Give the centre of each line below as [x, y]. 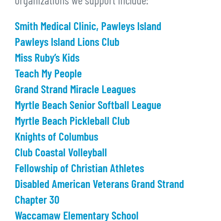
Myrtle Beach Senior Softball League [88, 107]
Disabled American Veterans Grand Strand [99, 185]
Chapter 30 [37, 201]
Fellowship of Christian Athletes [79, 170]
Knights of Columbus [56, 138]
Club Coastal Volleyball [61, 154]
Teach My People [48, 75]
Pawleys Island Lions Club [67, 43]
